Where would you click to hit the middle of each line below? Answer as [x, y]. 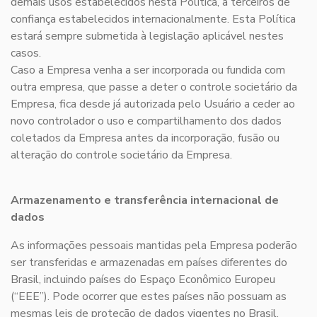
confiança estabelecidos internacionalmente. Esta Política [153, 19]
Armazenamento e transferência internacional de [145, 201]
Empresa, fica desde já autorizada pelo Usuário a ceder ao [153, 104]
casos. [26, 53]
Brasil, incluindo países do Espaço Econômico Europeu [143, 280]
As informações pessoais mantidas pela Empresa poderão [154, 246]
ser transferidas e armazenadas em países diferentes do [149, 263]
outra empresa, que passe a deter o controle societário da [154, 87]
